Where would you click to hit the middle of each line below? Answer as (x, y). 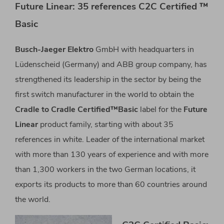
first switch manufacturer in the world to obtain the (104, 95)
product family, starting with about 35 (106, 125)
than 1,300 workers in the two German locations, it (105, 170)
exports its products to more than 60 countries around (111, 185)
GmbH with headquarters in (144, 50)
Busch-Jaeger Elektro (54, 50)
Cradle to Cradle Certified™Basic (76, 110)
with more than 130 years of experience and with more (112, 155)
